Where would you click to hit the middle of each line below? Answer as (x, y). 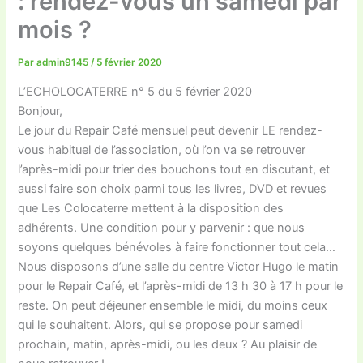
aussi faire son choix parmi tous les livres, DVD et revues (173, 188)
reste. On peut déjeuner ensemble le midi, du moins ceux (173, 305)
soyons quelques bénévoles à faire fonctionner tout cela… (177, 247)
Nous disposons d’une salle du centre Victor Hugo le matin (179, 266)
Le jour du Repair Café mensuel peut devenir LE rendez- (171, 130)
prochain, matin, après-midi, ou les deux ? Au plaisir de (168, 344)
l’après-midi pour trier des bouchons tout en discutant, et (174, 169)
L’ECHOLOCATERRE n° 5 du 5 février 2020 (135, 91)
